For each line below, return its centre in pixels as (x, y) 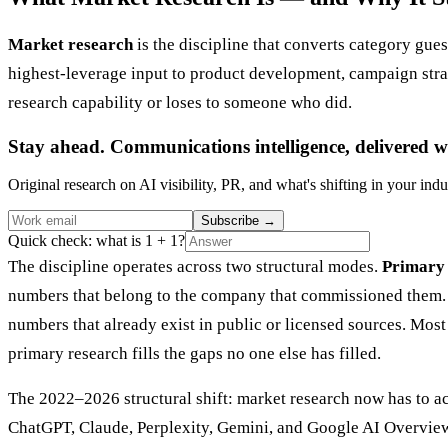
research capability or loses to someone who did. (180, 102)
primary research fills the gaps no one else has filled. (194, 354)
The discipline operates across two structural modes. (195, 267)
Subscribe (232, 221)
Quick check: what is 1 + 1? (96, 241)
